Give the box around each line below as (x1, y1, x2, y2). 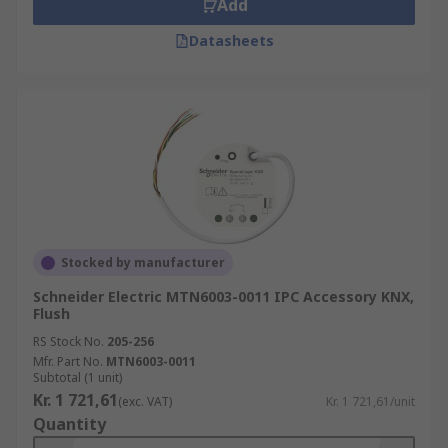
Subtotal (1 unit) (33, 369, 122, 386)
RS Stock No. (33, 333, 104, 350)
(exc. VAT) (118, 393, 172, 410)
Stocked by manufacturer (61, 254, 225, 271)
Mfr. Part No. (33, 353, 103, 370)
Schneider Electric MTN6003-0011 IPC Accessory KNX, (33, 287, 414, 306)
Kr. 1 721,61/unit (326, 393, 415, 410)
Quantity (33, 413, 106, 435)
